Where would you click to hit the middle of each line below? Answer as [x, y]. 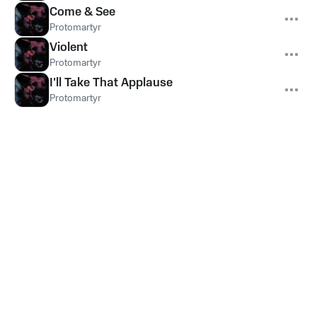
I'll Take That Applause [111, 83]
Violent [69, 47]
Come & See [82, 12]
